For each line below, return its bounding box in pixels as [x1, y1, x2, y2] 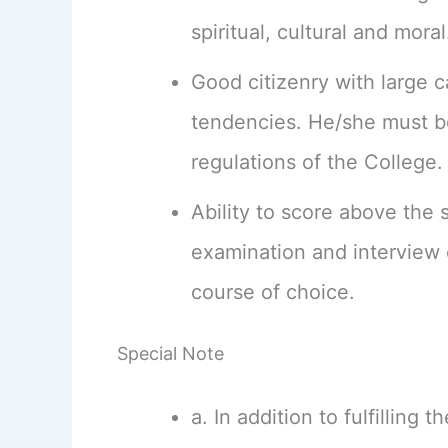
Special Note [117, 343, 224, 365]
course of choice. [191, 280, 355, 305]
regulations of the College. [191, 150, 443, 175]
